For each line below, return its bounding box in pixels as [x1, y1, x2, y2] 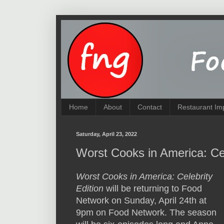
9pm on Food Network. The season [76, 207, 216, 218]
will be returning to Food [103, 183, 202, 194]
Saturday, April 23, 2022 [76, 130, 137, 137]
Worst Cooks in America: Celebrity [76, 171, 212, 182]
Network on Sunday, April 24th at [76, 195, 206, 206]
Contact [137, 103, 162, 111]
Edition [76, 183, 103, 194]
